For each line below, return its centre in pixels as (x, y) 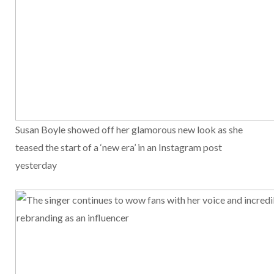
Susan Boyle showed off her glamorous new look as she (129, 130)
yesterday (36, 165)
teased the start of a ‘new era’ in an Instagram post (119, 147)
